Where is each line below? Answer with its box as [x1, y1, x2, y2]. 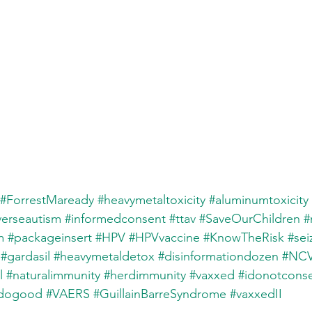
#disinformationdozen [158, 249, 279, 264]
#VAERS [46, 286, 90, 302]
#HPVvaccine [129, 230, 200, 245]
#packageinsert [8, 230, 92, 245]
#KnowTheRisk [203, 230, 284, 245]
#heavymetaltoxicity [97, 192, 205, 208]
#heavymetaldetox [54, 249, 155, 264]
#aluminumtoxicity [209, 192, 309, 208]
